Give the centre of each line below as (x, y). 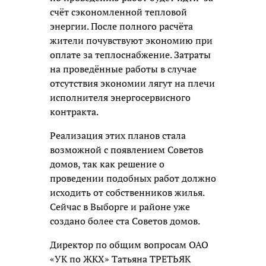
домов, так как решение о (107, 164)
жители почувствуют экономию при (131, 40)
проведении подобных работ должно (133, 178)
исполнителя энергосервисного (120, 97)
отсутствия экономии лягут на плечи (132, 83)
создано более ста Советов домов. (125, 221)
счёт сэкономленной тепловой (118, 12)
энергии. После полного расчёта (121, 26)
